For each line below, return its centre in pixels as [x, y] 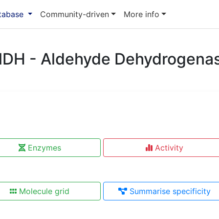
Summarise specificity [170, 191]
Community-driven [75, 14]
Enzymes [44, 148]
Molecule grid [44, 191]
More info [142, 14]
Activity [169, 148]
